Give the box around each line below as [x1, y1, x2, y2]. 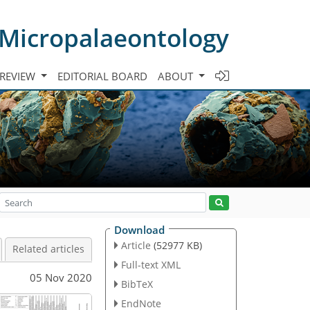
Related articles [12, 243, 84, 255]
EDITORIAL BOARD [57, 69, 148, 83]
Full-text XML [120, 257, 181, 271]
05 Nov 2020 [30, 270, 92, 284]
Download [114, 223, 165, 237]
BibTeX [120, 277, 153, 291]
